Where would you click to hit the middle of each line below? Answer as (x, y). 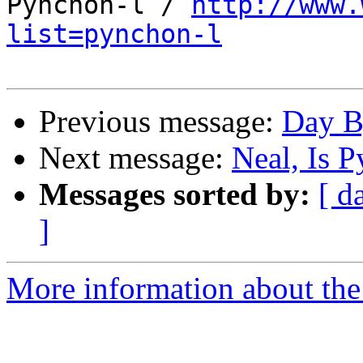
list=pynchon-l (114, 34)
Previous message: (160, 122)
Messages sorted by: (175, 194)
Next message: (135, 158)
